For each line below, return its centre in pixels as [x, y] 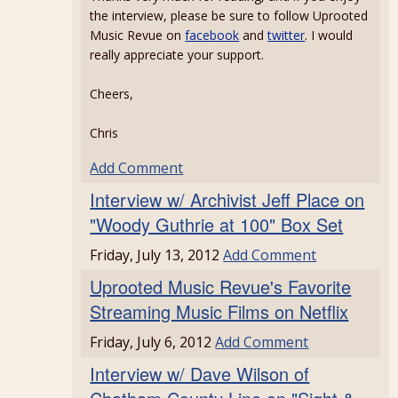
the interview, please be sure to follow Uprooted [229, 16]
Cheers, [112, 94]
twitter [287, 35]
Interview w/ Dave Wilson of [200, 374]
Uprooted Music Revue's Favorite [221, 287]
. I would [329, 35]
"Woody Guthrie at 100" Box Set [217, 224]
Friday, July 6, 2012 [153, 342]
